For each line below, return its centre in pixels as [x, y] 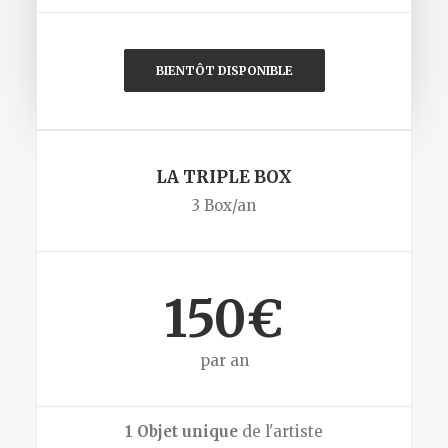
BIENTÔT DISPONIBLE [224, 70]
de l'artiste [280, 431]
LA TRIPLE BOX [224, 177]
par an [224, 360]
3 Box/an [224, 205]
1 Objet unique [181, 431]
